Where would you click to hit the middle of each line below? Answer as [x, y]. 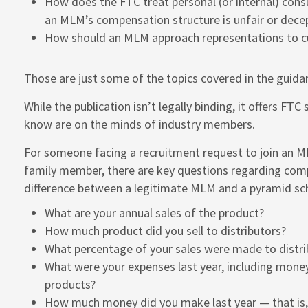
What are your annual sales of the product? [154, 213]
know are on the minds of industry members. [140, 124]
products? [70, 285]
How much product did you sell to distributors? [165, 231]
